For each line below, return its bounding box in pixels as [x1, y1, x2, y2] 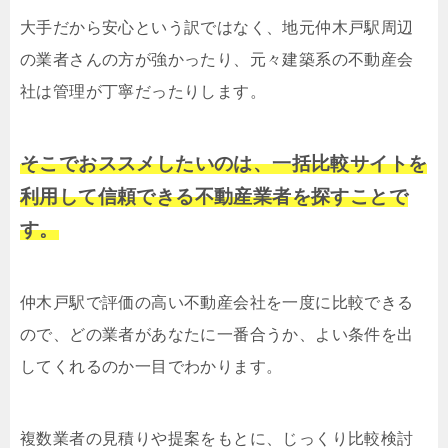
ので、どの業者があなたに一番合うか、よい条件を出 [20, 326, 414, 344]
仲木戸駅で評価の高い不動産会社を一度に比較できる [20, 294, 414, 312]
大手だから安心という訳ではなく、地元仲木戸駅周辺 [20, 19, 414, 37]
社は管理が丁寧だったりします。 [20, 83, 266, 101]
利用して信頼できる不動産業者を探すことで [20, 186, 408, 208]
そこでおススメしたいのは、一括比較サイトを [20, 153, 428, 175]
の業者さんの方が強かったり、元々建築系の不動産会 [20, 51, 414, 69]
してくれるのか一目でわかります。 [20, 358, 283, 376]
